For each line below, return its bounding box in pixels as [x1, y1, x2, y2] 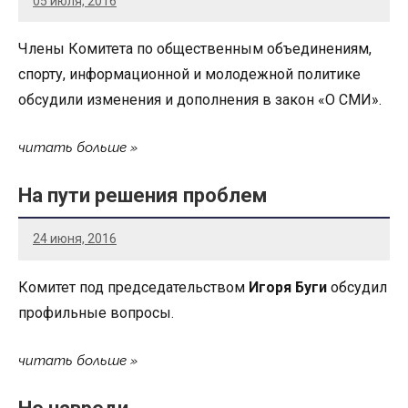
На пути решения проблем [18, 184, 267, 208]
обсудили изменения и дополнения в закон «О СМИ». [18, 91, 385, 109]
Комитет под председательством [18, 278, 249, 296]
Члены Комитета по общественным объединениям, [18, 40, 372, 58]
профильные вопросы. [18, 303, 174, 321]
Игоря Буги [249, 278, 331, 296]
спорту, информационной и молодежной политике [18, 66, 361, 84]
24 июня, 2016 [33, 230, 117, 246]
